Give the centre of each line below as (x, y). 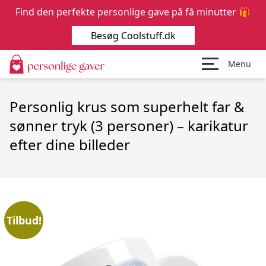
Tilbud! (24, 220)
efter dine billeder (70, 145)
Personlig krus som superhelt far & (127, 107)
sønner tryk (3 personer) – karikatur (129, 126)
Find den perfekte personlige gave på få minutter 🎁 (133, 12)
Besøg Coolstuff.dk (134, 36)
